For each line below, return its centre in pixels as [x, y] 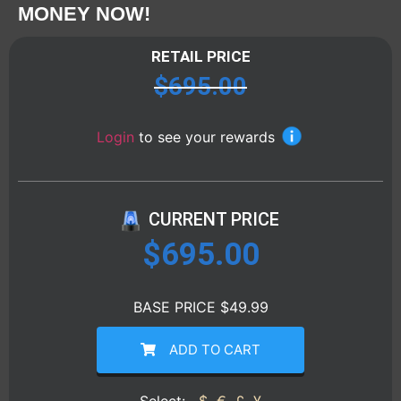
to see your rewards [207, 137]
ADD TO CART [214, 349]
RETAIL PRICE [200, 56]
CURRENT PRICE [214, 219]
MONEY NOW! [84, 13]
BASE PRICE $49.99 [200, 307]
